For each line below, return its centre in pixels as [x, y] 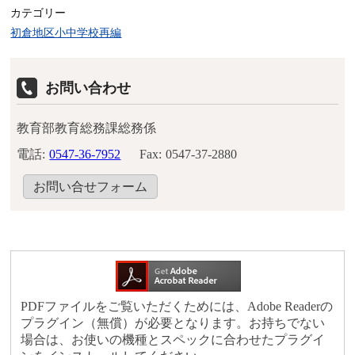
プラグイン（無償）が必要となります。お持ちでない [173, 323]
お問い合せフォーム [91, 187]
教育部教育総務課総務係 [87, 128]
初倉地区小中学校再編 [66, 33]
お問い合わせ [88, 88]
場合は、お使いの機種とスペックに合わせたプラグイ [173, 340]
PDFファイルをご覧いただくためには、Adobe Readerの [177, 307]
